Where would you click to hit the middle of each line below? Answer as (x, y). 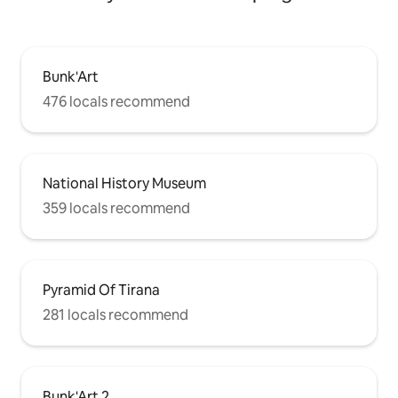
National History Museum (124, 184)
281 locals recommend (115, 315)
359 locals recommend (116, 209)
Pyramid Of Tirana (101, 291)
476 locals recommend (116, 102)
